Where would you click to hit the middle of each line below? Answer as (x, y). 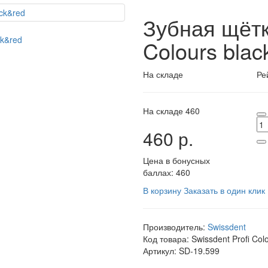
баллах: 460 (167, 172)
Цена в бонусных (176, 160)
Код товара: (166, 239)
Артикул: (160, 251)
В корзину (162, 190)
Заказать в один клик (224, 190)
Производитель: (174, 227)
